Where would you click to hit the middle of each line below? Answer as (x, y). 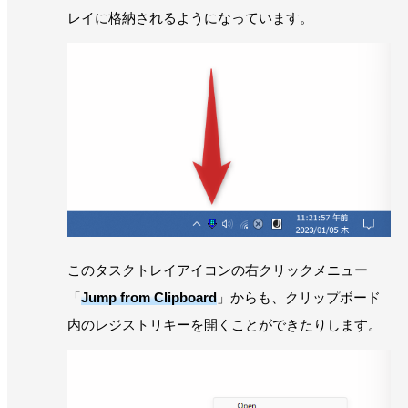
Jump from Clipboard (149, 298)
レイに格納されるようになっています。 (190, 18)
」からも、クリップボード (299, 298)
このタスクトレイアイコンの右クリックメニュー (218, 270)
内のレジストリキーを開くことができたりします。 (224, 325)
